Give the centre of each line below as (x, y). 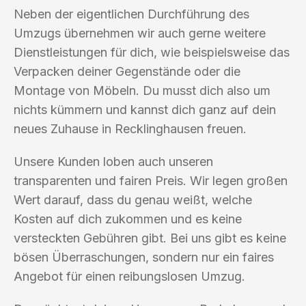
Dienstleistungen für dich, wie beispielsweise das (152, 52)
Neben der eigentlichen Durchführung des (131, 14)
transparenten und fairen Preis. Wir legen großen (151, 180)
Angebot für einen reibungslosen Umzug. (129, 276)
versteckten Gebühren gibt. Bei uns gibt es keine (150, 238)
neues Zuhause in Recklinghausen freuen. (130, 128)
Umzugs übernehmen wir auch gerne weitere (140, 33)
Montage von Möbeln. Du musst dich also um (142, 90)
